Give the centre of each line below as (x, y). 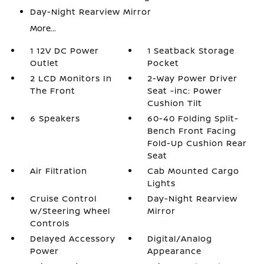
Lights (162, 183)
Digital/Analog (180, 238)
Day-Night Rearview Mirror (90, 11)
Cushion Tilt (175, 103)
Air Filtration (58, 171)
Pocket (164, 63)
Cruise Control (63, 198)
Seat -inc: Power (185, 90)
